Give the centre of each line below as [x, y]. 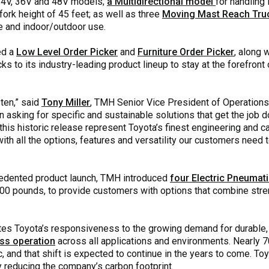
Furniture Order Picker [186, 52]
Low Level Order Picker [67, 52]
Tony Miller [66, 102]
